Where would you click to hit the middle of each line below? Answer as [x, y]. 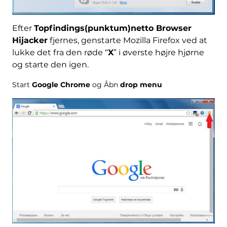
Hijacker [30, 41]
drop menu [141, 85]
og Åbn [105, 85]
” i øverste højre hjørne [159, 53]
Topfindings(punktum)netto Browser [112, 28]
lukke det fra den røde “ [60, 53]
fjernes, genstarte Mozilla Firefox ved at [127, 41]
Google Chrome [61, 85]
